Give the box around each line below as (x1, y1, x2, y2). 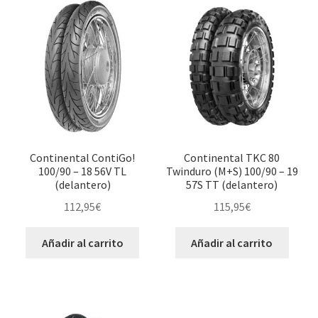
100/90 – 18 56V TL (38, 164, 127, 179)
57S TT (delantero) (186, 177, 278, 192)
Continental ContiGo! (30, 150, 136, 165)
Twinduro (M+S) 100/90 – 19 (165, 164, 298, 179)
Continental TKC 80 (184, 150, 280, 165)
